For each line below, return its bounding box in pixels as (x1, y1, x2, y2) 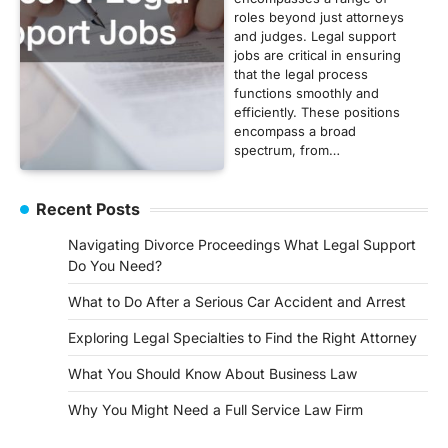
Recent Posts (36, 199, 140, 220)
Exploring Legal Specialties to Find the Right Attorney (68, 329, 417, 347)
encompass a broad (234, 123, 356, 140)
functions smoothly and (234, 85, 379, 102)
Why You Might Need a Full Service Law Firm (68, 401, 363, 419)
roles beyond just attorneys (234, 9, 404, 26)
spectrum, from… (234, 142, 340, 159)
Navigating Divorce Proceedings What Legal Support (68, 236, 416, 254)
